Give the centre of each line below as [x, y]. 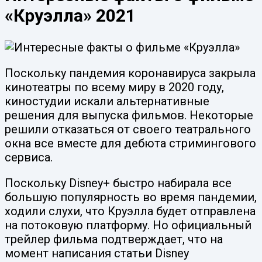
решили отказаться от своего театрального [128, 130]
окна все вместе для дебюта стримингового [130, 144]
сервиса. [29, 158]
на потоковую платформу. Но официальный [128, 225]
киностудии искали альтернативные [107, 101]
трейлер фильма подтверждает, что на [114, 239]
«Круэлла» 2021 [70, 16]
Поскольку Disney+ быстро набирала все [118, 183]
